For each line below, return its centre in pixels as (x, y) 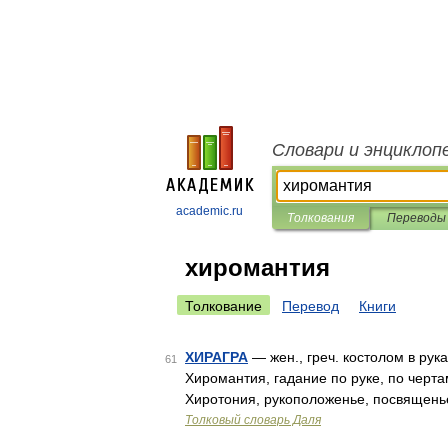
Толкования (320, 218)
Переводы (416, 218)
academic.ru (209, 211)
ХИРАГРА (216, 357)
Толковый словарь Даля (253, 420)
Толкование (223, 306)
